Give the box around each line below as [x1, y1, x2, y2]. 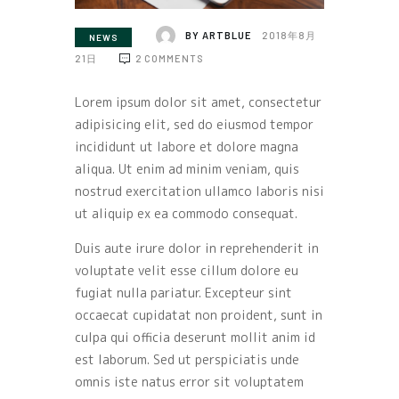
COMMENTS [144, 53, 205, 65]
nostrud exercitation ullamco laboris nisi [75, 183, 324, 200]
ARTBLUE [202, 28, 254, 41]
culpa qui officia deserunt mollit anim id [75, 329, 315, 346]
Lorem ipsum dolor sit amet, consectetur [75, 94, 322, 111]
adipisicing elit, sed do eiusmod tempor [75, 116, 313, 134]
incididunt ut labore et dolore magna [75, 138, 298, 156]
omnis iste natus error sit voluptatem [75, 373, 304, 391]
